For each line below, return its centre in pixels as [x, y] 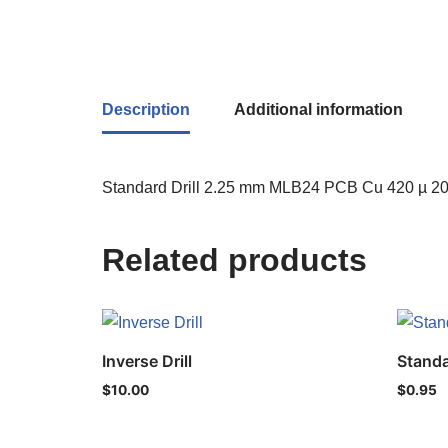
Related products [234, 260]
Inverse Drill [147, 361]
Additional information [318, 109]
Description [146, 109]
